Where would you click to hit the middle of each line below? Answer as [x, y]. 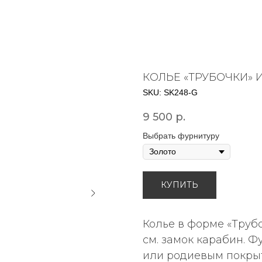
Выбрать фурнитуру [181, 136]
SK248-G [181, 92]
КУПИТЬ [180, 185]
